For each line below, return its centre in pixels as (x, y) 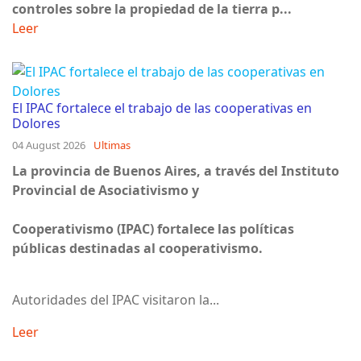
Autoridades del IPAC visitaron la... (116, 299)
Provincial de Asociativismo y (106, 190)
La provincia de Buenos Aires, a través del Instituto (176, 170)
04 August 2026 (49, 145)
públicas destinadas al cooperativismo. (137, 248)
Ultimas (112, 145)
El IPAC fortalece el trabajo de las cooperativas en (162, 108)
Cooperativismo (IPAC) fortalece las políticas (153, 228)
